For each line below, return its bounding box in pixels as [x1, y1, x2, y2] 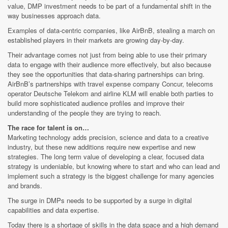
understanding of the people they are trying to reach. [8, 108, 161, 118]
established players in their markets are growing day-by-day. [8, 35, 184, 45]
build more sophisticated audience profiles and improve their [8, 98, 184, 108]
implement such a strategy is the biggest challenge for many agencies [8, 171, 214, 181]
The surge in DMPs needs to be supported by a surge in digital [8, 195, 192, 206]
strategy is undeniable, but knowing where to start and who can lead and [8, 161, 220, 172]
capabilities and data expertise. [8, 205, 99, 215]
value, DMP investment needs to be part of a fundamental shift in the [8, 1, 211, 11]
